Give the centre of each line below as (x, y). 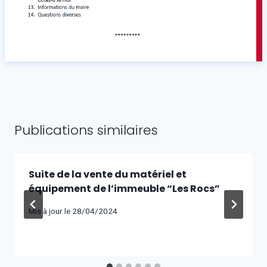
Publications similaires (86, 131)
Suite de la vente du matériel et (108, 175)
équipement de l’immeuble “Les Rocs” (124, 189)
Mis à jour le (49, 211)
